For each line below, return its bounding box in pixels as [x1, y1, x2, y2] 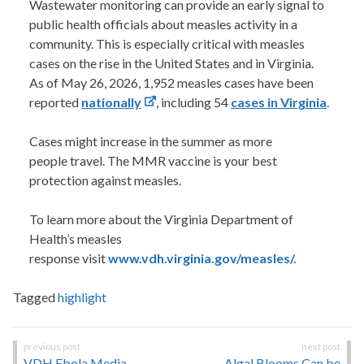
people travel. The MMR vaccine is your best [29, 153, 277, 169]
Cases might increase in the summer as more [29, 133, 272, 149]
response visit [29, 250, 108, 266]
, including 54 [156, 94, 231, 110]
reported [29, 94, 81, 110]
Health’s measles [29, 231, 122, 247]
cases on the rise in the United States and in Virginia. [29, 55, 314, 71]
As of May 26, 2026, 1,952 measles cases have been [29, 75, 314, 91]
